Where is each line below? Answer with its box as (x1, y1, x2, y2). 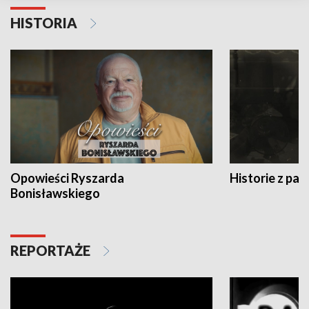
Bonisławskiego (10, 186, 100, 201)
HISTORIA (10, 14, 80, 32)
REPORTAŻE (10, 242, 93, 259)
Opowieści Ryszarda (10, 170, 124, 186)
